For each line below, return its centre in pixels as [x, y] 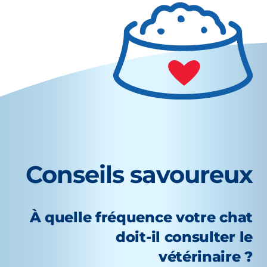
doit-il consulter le [184, 237]
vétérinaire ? [205, 257]
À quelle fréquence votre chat [141, 218]
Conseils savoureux [139, 175]
